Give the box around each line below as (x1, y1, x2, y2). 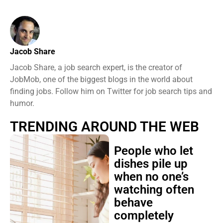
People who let (113, 144, 193, 158)
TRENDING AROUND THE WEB (10, 118, 199, 135)
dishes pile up (113, 157, 188, 171)
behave (113, 196, 153, 210)
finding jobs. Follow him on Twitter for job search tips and (10, 87, 212, 96)
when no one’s (113, 170, 189, 184)
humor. (10, 99, 34, 108)
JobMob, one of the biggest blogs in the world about (10, 75, 193, 84)
